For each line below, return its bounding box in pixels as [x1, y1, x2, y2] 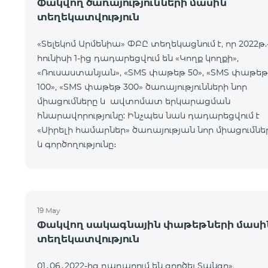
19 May [37, 206, 60, 215]
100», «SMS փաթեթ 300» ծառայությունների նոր [37, 81, 247, 92]
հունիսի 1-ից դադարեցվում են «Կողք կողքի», [37, 53, 239, 63]
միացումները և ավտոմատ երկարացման [37, 96, 230, 106]
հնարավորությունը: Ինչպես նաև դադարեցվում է [37, 110, 260, 121]
